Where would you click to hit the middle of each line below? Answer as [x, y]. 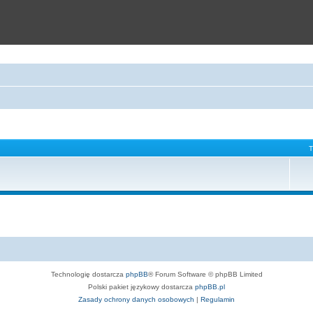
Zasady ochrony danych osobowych [136, 299]
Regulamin [218, 299]
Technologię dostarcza [88, 274]
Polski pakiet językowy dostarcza [141, 287]
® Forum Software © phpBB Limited [205, 274]
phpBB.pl [210, 287]
